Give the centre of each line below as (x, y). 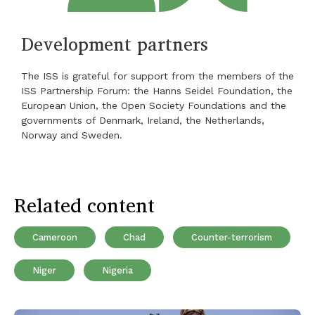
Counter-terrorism (232, 238)
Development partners (115, 44)
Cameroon (55, 238)
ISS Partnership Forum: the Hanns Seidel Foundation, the (157, 91)
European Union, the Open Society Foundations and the (154, 106)
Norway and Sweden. (72, 135)
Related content (84, 205)
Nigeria (117, 271)
